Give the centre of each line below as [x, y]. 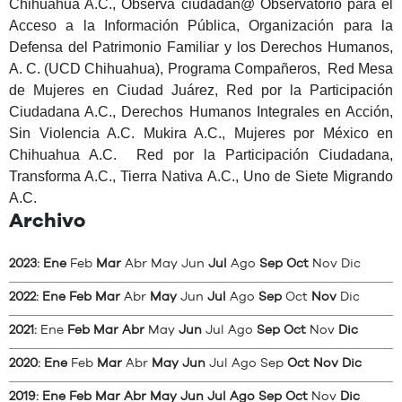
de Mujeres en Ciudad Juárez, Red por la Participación [201, 90]
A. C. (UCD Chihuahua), [88, 69]
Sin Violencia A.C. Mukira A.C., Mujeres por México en [201, 133]
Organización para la [321, 26]
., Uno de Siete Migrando [312, 176]
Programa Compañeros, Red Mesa [280, 69]
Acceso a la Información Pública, [129, 26]
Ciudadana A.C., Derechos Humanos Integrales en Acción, [201, 112]
